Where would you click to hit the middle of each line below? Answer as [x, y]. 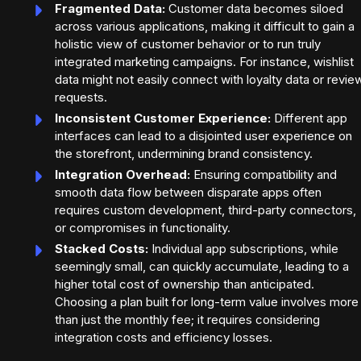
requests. [81, 98]
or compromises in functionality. [143, 228]
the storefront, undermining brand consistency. [184, 154]
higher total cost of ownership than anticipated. [185, 284]
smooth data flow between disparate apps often [188, 193]
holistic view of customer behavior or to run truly [188, 44]
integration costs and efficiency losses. [164, 338]
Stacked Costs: [102, 249]
